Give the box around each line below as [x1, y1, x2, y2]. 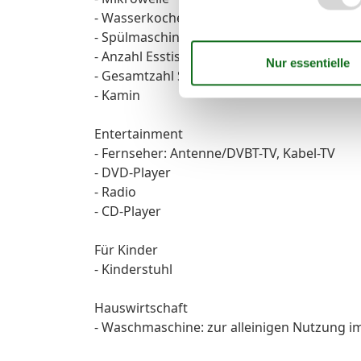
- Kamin [94, 85, 140, 104]
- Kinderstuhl [94, 259, 172, 278]
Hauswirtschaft [94, 298, 188, 317]
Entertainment [94, 124, 183, 143]
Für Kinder [94, 240, 158, 259]
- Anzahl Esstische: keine [94, 47, 242, 65]
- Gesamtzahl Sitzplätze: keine [94, 66, 276, 85]
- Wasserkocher [94, 8, 189, 27]
